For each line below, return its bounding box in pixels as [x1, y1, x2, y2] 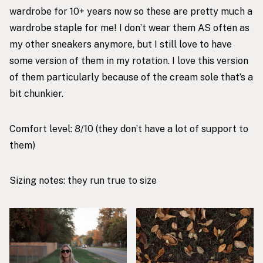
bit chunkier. [9, 87, 63, 99]
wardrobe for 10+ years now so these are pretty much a [9, 5, 252, 17]
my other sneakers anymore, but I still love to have [9, 38, 232, 50]
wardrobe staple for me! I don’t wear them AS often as [9, 22, 249, 33]
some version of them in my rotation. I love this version [9, 55, 248, 66]
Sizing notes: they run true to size [9, 174, 157, 186]
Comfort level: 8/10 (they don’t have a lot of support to [9, 123, 248, 134]
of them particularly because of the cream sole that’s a [9, 71, 253, 83]
